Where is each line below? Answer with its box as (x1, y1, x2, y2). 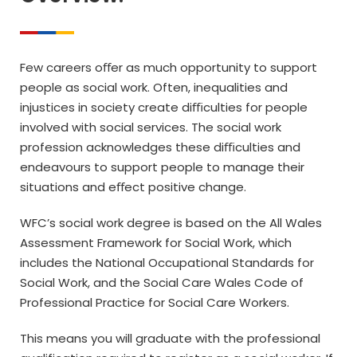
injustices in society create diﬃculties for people (20, 99, 308, 116)
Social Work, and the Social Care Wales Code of (20, 274, 304, 292)
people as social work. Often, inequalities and (20, 79, 288, 96)
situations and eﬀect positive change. (20, 178, 246, 196)
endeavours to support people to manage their (20, 159, 304, 176)
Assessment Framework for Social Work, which (20, 234, 292, 252)
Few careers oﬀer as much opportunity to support (20, 59, 317, 76)
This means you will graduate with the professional (20, 330, 320, 347)
